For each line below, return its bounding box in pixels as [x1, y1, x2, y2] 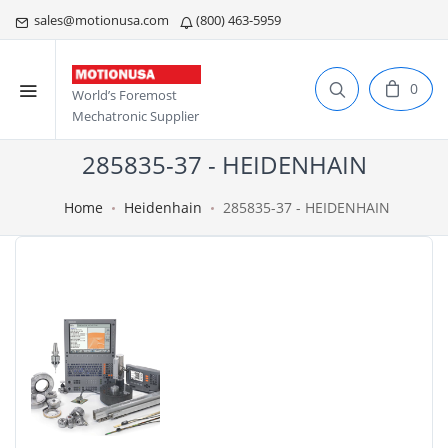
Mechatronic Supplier [72, 107, 199, 126]
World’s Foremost [72, 86, 177, 105]
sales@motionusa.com [28, 11, 172, 29]
